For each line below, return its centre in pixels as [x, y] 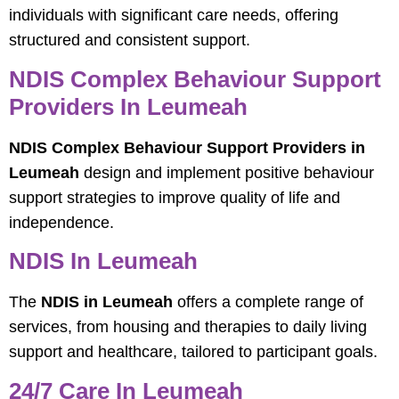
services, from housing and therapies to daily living [188, 327]
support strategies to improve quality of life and [175, 197]
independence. [61, 222]
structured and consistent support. [130, 41]
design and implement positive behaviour [227, 172]
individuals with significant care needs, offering [174, 16]
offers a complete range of [268, 302]
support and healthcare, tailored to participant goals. [193, 352]
